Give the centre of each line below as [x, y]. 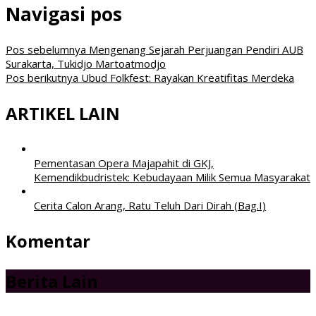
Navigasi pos [64, 14]
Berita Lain [52, 281]
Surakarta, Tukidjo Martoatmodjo [86, 63]
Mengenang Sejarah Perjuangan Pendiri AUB [195, 49]
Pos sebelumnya [46, 49]
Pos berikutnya [42, 77]
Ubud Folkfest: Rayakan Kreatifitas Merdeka [186, 77]
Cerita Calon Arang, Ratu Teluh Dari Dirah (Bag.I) [150, 205]
